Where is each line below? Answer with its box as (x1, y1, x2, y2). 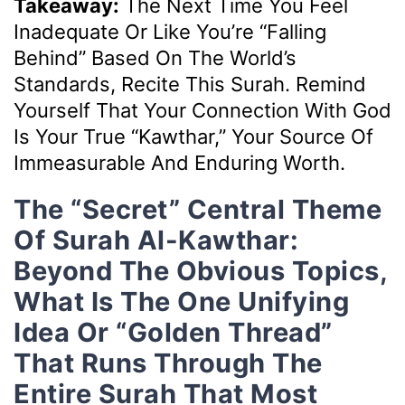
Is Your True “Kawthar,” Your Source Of (14, 124, 373, 148)
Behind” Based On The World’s (14, 45, 297, 70)
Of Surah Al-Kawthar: (14, 223, 298, 256)
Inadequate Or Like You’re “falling (14, 19, 326, 43)
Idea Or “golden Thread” (14, 316, 333, 348)
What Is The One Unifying (14, 285, 349, 317)
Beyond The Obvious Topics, (14, 254, 387, 287)
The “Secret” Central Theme (14, 193, 381, 225)
